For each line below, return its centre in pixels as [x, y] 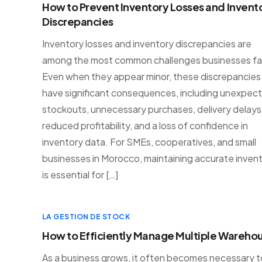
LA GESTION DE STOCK [86, 217]
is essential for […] [80, 175]
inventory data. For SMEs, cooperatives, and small [149, 142]
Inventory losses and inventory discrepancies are [147, 44]
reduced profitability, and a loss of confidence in [145, 125]
